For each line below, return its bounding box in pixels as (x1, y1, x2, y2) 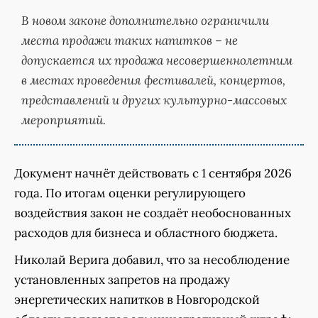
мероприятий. (21, 112, 106, 128)
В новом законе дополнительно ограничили (21, 13, 269, 29)
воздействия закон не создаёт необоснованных (14, 205, 291, 221)
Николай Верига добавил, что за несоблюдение (14, 252, 290, 268)
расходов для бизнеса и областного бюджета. (14, 225, 278, 241)
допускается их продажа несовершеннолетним (21, 53, 292, 69)
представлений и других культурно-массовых (21, 92, 287, 109)
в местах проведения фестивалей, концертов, (21, 72, 285, 89)
